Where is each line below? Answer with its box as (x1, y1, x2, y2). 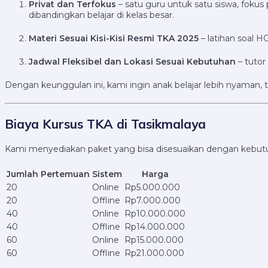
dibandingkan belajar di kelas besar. (29, 10, 174, 21)
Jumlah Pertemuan (7, 169, 90, 180)
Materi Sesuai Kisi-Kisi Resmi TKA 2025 (29, 33, 199, 44)
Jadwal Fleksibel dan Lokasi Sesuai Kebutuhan (29, 56, 236, 68)
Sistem (92, 169, 122, 180)
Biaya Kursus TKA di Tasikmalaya (5, 115, 206, 132)
